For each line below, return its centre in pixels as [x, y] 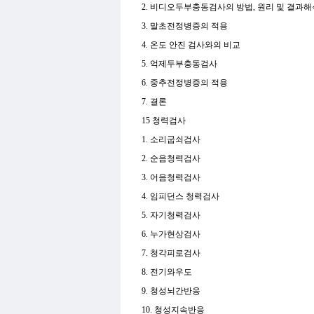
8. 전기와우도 [168, 272]
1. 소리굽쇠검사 [172, 139]
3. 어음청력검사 [172, 177]
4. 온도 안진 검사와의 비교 [192, 45]
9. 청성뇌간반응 [172, 291]
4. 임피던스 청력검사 [182, 196]
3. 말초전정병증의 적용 [186, 26]
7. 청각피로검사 [172, 253]
